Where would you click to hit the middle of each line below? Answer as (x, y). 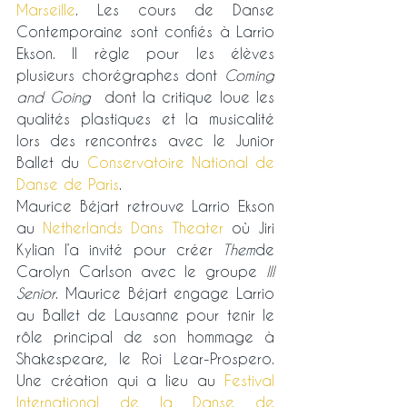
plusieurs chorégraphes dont (120, 75)
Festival (249, 381)
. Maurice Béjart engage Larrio (165, 293)
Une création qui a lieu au (120, 381)
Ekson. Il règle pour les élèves (145, 54)
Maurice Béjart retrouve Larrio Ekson (145, 206)
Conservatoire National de (180, 163)
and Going (57, 97)
